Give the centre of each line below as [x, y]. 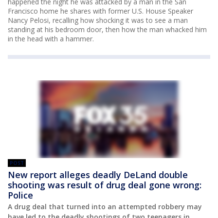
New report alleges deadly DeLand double [98, 174]
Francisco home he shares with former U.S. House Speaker [100, 11]
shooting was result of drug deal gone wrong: [105, 185]
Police [20, 195]
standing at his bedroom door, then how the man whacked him [107, 29]
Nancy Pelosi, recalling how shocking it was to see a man [98, 20]
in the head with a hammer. [51, 38]
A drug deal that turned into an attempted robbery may [105, 206]
